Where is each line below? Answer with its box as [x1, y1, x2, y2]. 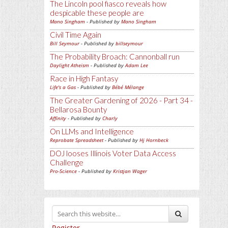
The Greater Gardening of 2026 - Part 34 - [50, 96, 193, 105]
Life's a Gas [50, 83, 76, 91]
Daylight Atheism [50, 62, 89, 69]
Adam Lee [125, 62, 148, 69]
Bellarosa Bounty [50, 105, 107, 114]
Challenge [50, 158, 83, 167]
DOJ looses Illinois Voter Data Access [50, 149, 176, 158]
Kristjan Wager [113, 167, 147, 175]
